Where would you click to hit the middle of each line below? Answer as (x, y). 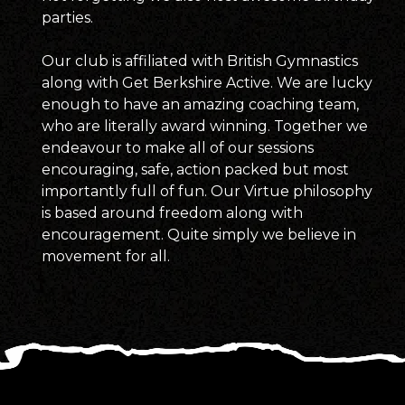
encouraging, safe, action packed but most (196, 170)
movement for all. (106, 256)
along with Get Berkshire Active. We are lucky (207, 83)
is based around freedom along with (173, 213)
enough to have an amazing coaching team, (201, 104)
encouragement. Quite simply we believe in (199, 235)
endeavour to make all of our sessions (178, 148)
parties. (68, 18)
